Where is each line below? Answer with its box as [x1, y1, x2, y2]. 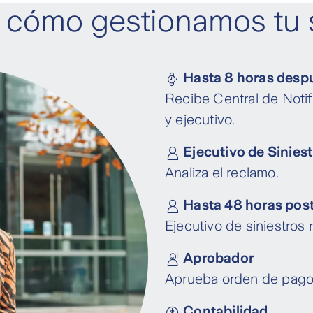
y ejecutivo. [165, 112, 235, 127]
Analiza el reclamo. [165, 165, 279, 180]
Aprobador [180, 250, 254, 265]
